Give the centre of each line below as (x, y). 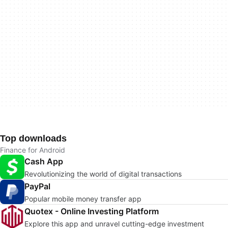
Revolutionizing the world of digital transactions (103, 174)
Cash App (44, 161)
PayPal (37, 186)
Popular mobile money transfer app (83, 198)
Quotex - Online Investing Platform (92, 211)
